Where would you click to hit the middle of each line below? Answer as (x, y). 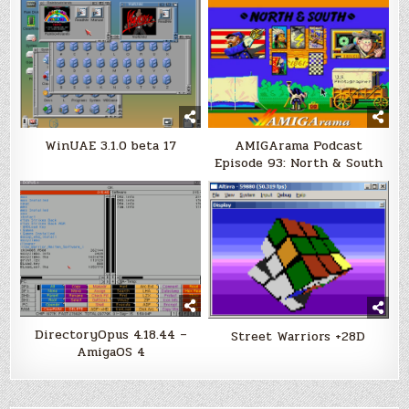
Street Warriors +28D (299, 337)
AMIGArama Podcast (298, 146)
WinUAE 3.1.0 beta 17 (111, 146)
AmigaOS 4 (110, 351)
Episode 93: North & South (298, 163)
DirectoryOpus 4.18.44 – (110, 334)
